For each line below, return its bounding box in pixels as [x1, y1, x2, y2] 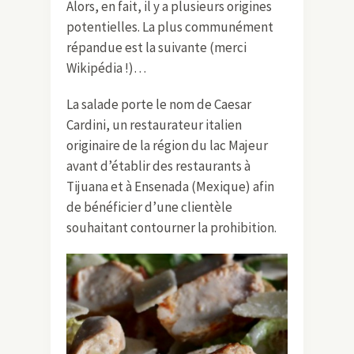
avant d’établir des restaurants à [66, 156, 250, 175]
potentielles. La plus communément [66, 17, 273, 36]
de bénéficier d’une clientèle [66, 198, 232, 216]
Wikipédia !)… [66, 58, 146, 77]
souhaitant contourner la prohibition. [66, 218, 277, 236]
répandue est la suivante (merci [66, 38, 247, 56]
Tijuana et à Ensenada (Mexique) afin [66, 177, 274, 195]
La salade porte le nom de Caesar [66, 95, 251, 113]
